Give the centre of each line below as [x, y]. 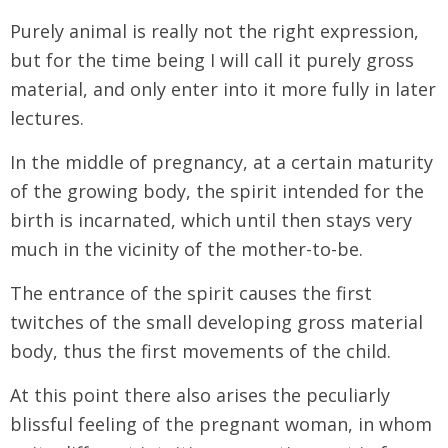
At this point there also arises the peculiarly [200, 394]
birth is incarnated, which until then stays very [211, 219]
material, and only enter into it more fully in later [223, 88]
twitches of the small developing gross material [216, 321]
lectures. [47, 117]
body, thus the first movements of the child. [200, 350]
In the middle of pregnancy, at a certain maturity [221, 161]
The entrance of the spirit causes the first [191, 292]
